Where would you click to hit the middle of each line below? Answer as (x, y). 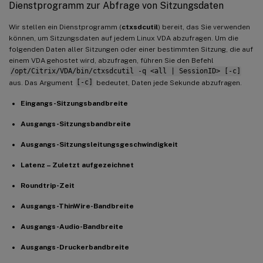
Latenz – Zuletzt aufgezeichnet (77, 165)
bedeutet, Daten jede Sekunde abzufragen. (168, 82)
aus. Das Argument (42, 82)
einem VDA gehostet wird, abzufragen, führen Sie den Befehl (111, 60)
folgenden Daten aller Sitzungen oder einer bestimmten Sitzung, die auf (131, 49)
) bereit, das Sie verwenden (204, 27)
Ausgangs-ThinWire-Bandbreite (77, 206)
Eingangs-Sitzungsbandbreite (74, 103)
